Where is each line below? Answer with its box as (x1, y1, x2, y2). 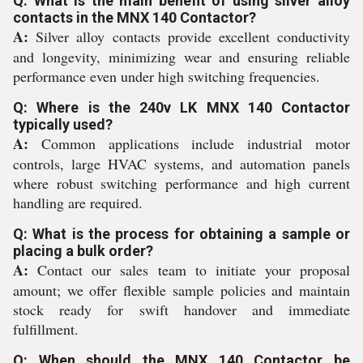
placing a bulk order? (13, 242, 153, 259)
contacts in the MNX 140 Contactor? (13, 9, 256, 26)
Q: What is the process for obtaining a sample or (13, 225, 350, 242)
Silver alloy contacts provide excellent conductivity (28, 27, 350, 46)
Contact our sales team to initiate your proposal (28, 260, 350, 280)
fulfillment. (13, 319, 79, 339)
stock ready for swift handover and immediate (13, 300, 350, 319)
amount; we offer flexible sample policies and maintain (13, 280, 350, 300)
